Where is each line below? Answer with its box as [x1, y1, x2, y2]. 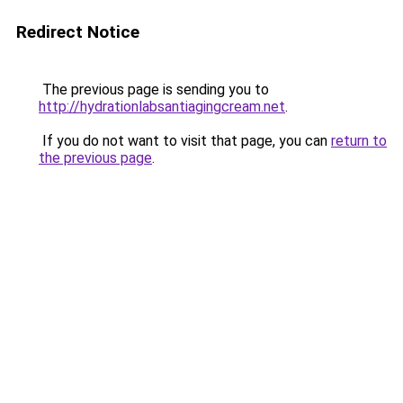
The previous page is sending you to [39, 81, 269, 98]
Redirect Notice [16, 22, 139, 42]
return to [331, 132, 387, 149]
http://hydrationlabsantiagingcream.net [39, 98, 285, 115]
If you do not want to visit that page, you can [39, 132, 331, 149]
